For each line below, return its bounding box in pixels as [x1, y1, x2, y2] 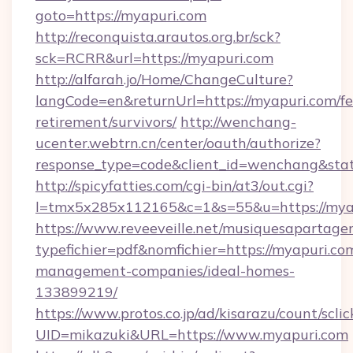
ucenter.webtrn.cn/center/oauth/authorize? [35, 134, 321, 152]
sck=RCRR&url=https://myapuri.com [35, 49, 273, 67]
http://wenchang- [180, 113, 296, 131]
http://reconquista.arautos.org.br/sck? [35, 28, 281, 46]
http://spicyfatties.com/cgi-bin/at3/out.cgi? [35, 176, 314, 195]
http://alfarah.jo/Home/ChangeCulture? [35, 70, 293, 88]
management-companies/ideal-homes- [35, 262, 295, 280]
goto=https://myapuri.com [35, 6, 206, 24]
